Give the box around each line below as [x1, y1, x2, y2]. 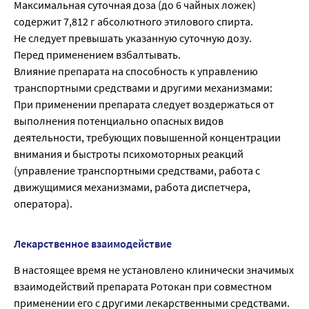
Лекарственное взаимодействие [14, 236, 172, 250]
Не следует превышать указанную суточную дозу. [14, 30, 252, 45]
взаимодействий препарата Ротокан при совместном [14, 279, 272, 293]
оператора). [14, 196, 72, 210]
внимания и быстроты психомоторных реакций [14, 146, 243, 161]
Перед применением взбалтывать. [14, 47, 181, 61]
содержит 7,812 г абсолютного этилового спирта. [14, 14, 253, 28]
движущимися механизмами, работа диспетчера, [14, 179, 250, 194]
